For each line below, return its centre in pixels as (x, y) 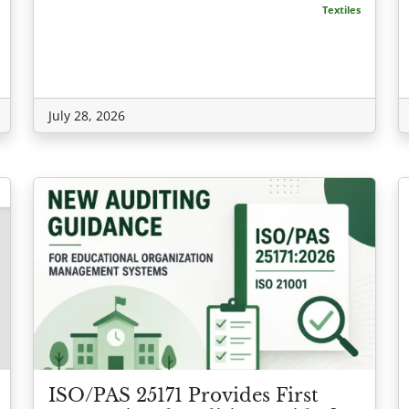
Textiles (341, 9)
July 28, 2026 (87, 115)
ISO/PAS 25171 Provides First (184, 396)
